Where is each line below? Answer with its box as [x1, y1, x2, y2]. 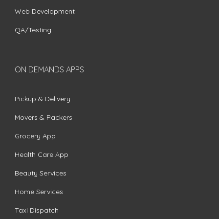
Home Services [15, 187, 63, 196]
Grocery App [15, 131, 56, 140]
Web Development [15, 6, 75, 16]
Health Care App [15, 150, 68, 159]
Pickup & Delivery [15, 94, 70, 103]
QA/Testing [15, 25, 51, 34]
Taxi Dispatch [15, 205, 59, 215]
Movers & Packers [15, 112, 72, 122]
